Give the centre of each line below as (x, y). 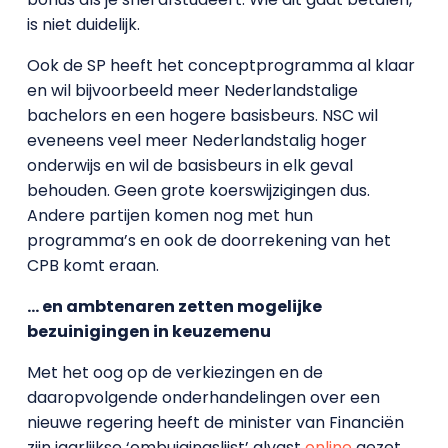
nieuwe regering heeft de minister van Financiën (215, 422)
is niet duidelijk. (83, 24)
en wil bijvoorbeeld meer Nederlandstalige (192, 90)
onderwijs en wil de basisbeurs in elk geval (189, 165)
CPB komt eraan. (92, 265)
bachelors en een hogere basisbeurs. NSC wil (202, 115)
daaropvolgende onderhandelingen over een (203, 397)
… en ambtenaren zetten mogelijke (174, 306)
